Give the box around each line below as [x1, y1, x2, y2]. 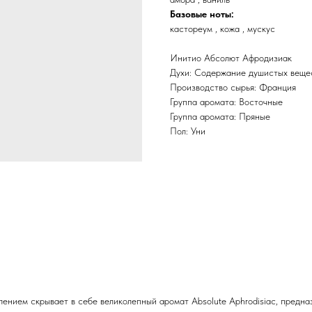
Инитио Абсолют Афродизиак [170, 52, 292, 64]
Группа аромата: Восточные [170, 96, 283, 108]
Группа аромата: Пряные [170, 111, 270, 123]
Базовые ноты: [170, 8, 234, 20]
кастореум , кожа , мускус [170, 23, 275, 35]
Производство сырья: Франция [170, 81, 296, 93]
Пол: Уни [170, 125, 205, 137]
